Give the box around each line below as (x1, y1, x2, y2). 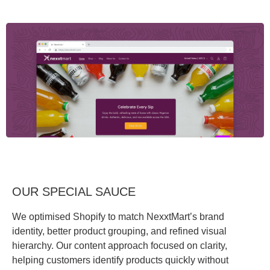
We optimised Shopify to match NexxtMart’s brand (12, 211, 224, 222)
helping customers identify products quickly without (12, 254, 228, 265)
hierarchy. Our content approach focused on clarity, (12, 240, 227, 251)
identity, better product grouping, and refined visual (12, 225, 227, 236)
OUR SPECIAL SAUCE (12, 184, 136, 198)
